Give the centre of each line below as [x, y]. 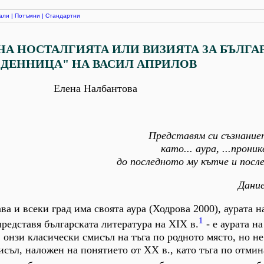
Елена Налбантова [95, 88]
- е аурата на [233, 224]
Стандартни [63, 16]
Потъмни [27, 16]
